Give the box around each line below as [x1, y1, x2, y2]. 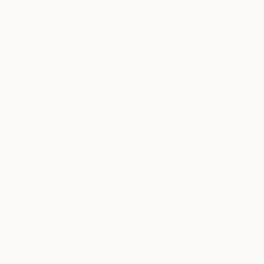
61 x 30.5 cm [115, 170, 164, 181]
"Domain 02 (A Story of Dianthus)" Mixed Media [33, 143, 252, 156]
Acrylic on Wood [33, 170, 98, 181]
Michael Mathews [33, 157, 100, 168]
